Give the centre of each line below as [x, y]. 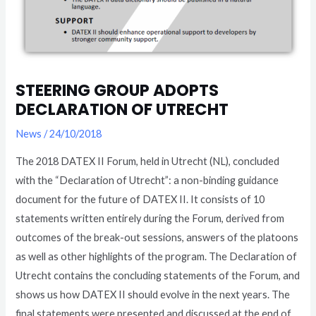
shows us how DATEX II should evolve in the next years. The [153, 294]
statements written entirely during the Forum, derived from [150, 218]
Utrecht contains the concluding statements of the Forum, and [158, 275]
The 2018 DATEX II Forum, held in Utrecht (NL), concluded [148, 161]
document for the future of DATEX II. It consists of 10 [140, 199]
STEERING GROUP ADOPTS [117, 91]
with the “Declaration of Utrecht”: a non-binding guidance [147, 180]
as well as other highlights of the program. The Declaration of [157, 256]
